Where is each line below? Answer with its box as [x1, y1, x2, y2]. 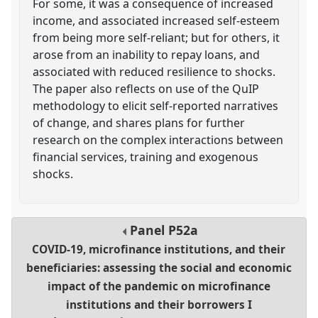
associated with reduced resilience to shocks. [33, 63, 276, 79]
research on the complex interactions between [33, 131, 284, 148]
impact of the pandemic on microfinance [47, 279, 270, 295]
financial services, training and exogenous [33, 148, 259, 165]
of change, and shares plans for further [33, 114, 246, 131]
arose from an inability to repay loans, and [33, 46, 261, 62]
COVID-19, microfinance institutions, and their [32, 242, 286, 258]
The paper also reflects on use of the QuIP [33, 80, 260, 97]
